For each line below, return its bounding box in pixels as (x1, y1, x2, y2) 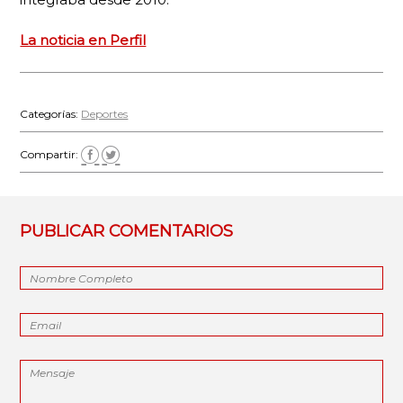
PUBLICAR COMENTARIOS (20, 221, 234, 241)
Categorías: (20, 106, 82, 121)
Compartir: (20, 147, 82, 161)
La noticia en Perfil (20, 31, 147, 49)
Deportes (81, 106, 129, 121)
